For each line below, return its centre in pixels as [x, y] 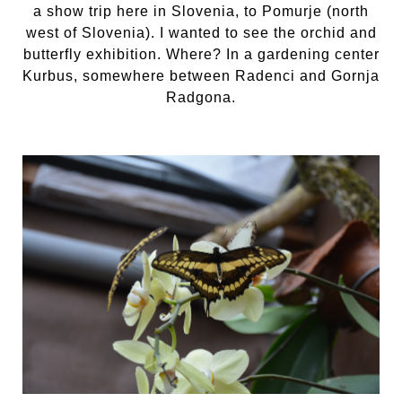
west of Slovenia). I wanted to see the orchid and [201, 33]
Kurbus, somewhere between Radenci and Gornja [201, 76]
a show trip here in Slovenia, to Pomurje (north [201, 12]
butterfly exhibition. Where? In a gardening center [201, 55]
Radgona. [201, 98]
